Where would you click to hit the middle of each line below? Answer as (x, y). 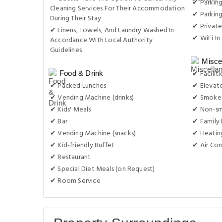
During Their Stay (76, 19)
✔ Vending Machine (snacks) (93, 134)
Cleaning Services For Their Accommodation (118, 9)
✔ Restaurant (71, 157)
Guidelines (66, 50)
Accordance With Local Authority (102, 40)
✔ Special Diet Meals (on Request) (103, 169)
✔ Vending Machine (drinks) (92, 98)
